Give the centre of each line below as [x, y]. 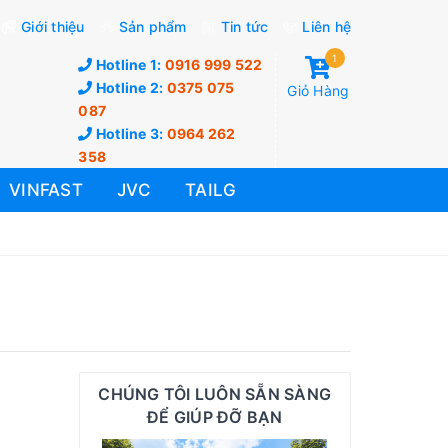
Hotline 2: [129, 87]
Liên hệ [326, 26]
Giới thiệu [53, 26]
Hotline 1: [128, 64]
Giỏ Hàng [318, 90]
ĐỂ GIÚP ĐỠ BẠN [215, 417]
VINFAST [46, 190]
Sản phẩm [152, 26]
